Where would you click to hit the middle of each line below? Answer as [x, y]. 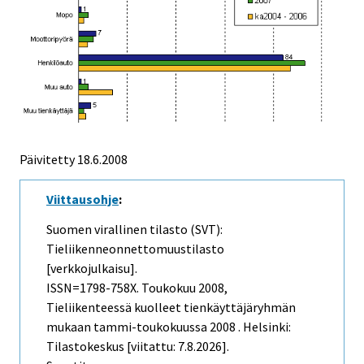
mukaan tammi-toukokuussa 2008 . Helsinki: [169, 326]
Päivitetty [47, 160]
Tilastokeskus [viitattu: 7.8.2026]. [138, 346]
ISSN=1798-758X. [94, 287]
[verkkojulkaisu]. [92, 268]
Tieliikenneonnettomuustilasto [135, 248]
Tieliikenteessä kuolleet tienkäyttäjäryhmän [171, 307]
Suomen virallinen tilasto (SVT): [134, 229]
